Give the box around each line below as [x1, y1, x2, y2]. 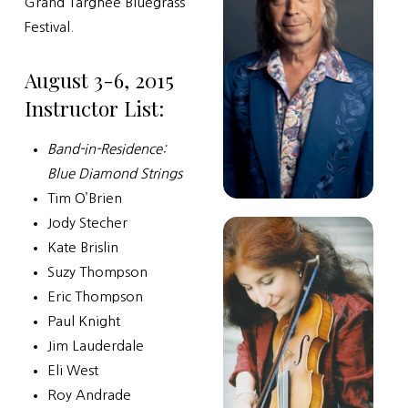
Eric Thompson [46, 290, 143, 304]
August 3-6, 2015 [24, 66, 174, 95]
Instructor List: [24, 95, 164, 123]
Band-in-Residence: [46, 142, 167, 157]
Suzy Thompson [46, 265, 148, 280]
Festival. [24, 20, 74, 35]
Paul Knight [46, 314, 120, 329]
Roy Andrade [46, 388, 131, 403]
